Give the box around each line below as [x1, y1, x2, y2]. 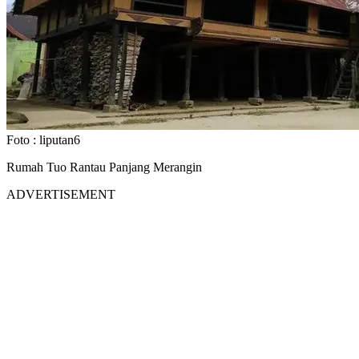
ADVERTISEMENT [6, 187, 115, 201]
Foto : [6, 132, 39, 147]
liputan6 [39, 132, 80, 147]
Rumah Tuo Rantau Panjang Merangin [6, 159, 202, 174]
